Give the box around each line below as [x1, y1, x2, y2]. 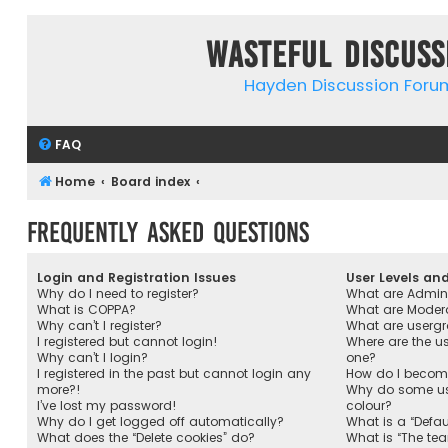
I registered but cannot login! [37, 332, 218, 350]
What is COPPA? [37, 300, 136, 318]
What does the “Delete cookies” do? [37, 428, 255, 446]
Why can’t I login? [37, 348, 148, 366]
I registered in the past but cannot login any [37, 364, 311, 382]
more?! [37, 380, 81, 398]
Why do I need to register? [37, 284, 199, 302]
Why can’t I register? [37, 316, 162, 334]
